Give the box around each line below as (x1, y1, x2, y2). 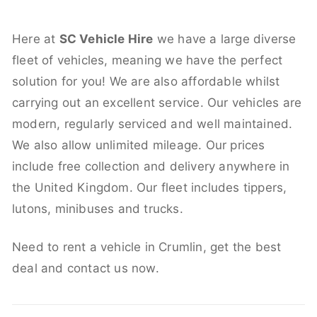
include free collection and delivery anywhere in (12, 158, 290, 173)
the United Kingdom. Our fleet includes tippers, (12, 180, 287, 195)
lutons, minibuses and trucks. (12, 201, 183, 216)
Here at (12, 31, 59, 46)
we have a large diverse (153, 31, 296, 46)
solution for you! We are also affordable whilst (12, 74, 280, 88)
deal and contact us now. (12, 260, 159, 275)
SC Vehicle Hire (59, 31, 154, 46)
